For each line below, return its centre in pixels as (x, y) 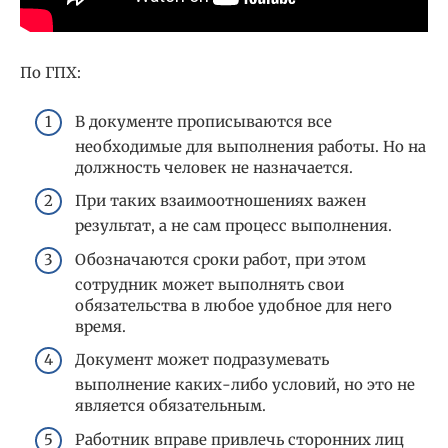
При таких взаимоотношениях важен (220, 201)
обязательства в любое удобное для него (233, 305)
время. (100, 326)
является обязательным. (170, 406)
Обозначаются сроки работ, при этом (220, 259)
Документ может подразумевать (202, 360)
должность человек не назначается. (214, 167)
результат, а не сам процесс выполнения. (233, 226)
